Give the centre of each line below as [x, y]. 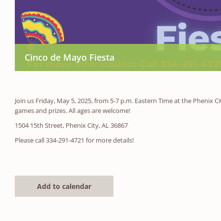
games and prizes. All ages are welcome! [72, 110]
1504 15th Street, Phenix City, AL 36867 [71, 125]
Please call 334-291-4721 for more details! [74, 140]
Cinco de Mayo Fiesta [70, 57]
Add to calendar [64, 186]
